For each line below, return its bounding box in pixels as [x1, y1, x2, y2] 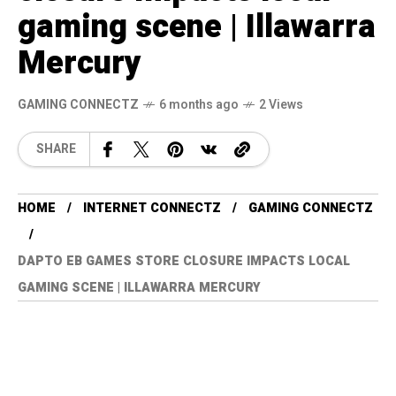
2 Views [259, 95, 303, 114]
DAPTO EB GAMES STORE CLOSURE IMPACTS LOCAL [18, 251, 350, 270]
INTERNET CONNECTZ [83, 198, 221, 217]
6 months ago [159, 95, 239, 114]
